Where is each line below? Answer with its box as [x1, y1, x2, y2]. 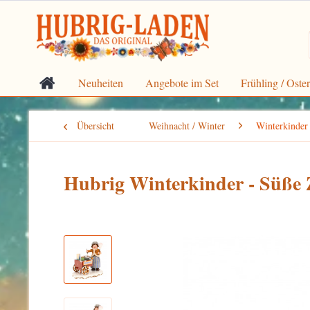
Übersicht [77, 119, 114, 132]
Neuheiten [78, 75, 123, 90]
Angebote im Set [145, 75, 219, 90]
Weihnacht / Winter [149, 119, 225, 132]
